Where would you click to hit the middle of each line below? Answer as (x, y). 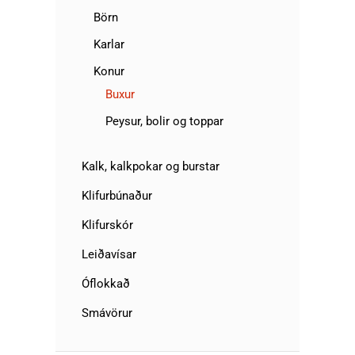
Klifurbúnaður (117, 196)
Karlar (109, 44)
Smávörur (107, 313)
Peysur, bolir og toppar (164, 121)
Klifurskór (107, 225)
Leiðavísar (109, 254)
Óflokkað (106, 284)
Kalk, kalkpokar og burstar (151, 166)
